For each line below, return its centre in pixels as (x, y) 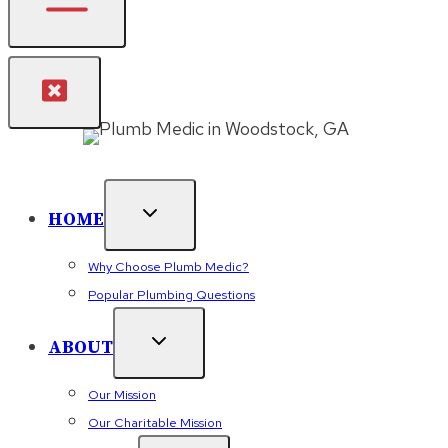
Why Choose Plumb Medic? (168, 266)
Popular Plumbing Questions (171, 294)
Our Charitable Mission (155, 422)
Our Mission (122, 394)
